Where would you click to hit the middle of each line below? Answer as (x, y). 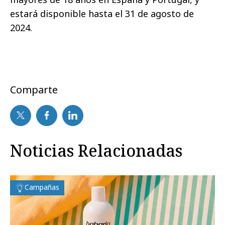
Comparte (34, 89)
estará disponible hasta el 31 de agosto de (102, 13)
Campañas (42, 187)
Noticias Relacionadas (96, 150)
